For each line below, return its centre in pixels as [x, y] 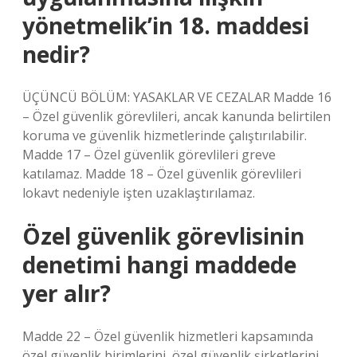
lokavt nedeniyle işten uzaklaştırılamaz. [139, 193]
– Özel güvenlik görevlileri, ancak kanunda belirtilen [177, 116]
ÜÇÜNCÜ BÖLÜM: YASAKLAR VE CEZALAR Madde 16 [177, 97]
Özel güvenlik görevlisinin [163, 236]
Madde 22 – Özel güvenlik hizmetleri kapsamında [168, 336]
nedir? [56, 54]
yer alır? [67, 293]
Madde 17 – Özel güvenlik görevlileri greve [149, 155]
